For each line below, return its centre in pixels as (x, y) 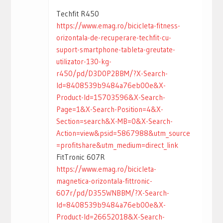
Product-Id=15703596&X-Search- (111, 98)
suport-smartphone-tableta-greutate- (115, 50)
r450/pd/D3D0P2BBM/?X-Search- (112, 74)
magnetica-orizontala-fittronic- (104, 181)
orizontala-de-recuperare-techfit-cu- (113, 38)
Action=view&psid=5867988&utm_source (123, 133)
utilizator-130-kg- (84, 62)
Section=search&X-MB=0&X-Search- (114, 121)
